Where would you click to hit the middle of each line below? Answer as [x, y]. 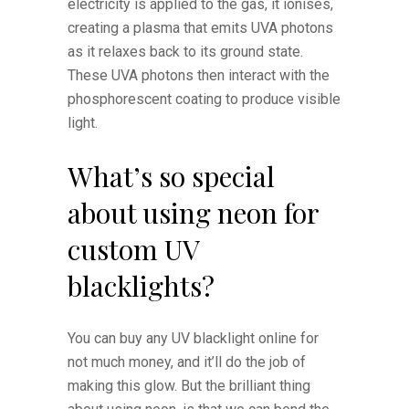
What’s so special [171, 176]
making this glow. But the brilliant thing [189, 385]
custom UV [133, 249]
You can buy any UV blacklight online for [193, 338]
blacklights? [141, 285]
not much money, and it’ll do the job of [187, 362]
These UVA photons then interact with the [199, 75]
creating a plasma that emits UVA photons [200, 27]
